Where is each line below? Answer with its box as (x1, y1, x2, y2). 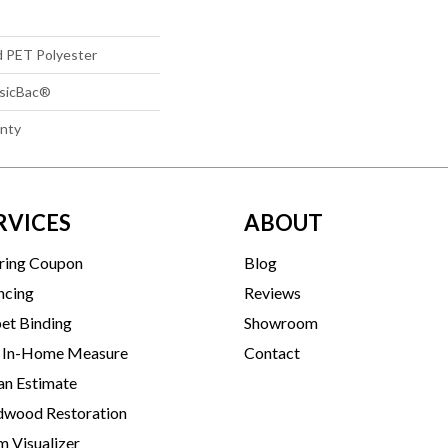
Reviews (244, 282, 301, 302)
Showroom (244, 312, 318, 332)
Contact (244, 342, 300, 362)
